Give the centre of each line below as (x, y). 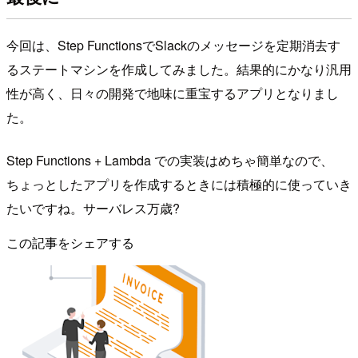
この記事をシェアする (70, 242)
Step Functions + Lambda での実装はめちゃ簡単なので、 (170, 160)
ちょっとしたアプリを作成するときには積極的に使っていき (179, 184)
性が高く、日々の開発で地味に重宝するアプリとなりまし (173, 93)
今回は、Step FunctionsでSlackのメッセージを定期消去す (173, 45)
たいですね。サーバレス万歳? (93, 208)
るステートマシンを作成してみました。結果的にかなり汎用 (179, 69)
